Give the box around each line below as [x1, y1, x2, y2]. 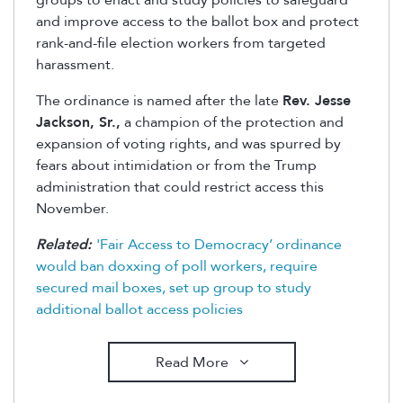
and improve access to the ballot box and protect [36, 12, 359, 32]
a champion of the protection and [121, 112, 344, 133]
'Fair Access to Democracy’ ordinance [96, 235, 342, 255]
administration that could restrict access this [36, 177, 324, 198]
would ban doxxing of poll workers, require [36, 256, 318, 277]
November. [36, 199, 116, 219]
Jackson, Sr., [36, 112, 121, 133]
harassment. [36, 55, 121, 76]
